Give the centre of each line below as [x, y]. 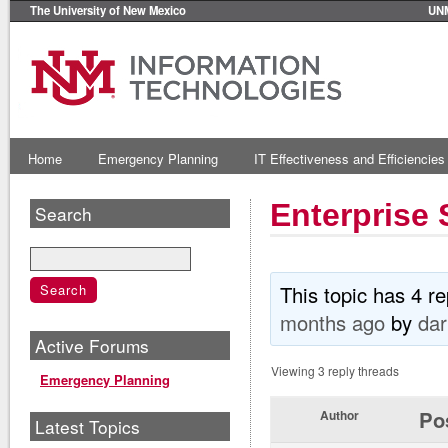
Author [339, 414]
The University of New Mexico [108, 10]
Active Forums [92, 345]
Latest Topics [87, 426]
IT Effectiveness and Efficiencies [349, 158]
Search [63, 213]
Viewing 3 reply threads [335, 370]
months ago [333, 322]
